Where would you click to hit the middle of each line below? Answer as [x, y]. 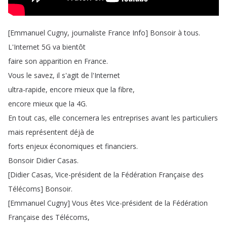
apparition [55, 61]
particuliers [200, 118]
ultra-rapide [27, 89]
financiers [121, 146]
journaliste [89, 33]
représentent [47, 132]
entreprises [131, 118]
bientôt [74, 47]
